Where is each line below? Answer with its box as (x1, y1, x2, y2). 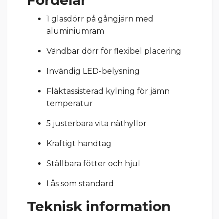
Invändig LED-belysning (46, 66, 140, 76)
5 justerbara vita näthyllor (46, 118, 147, 128)
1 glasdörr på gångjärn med (46, 14, 153, 23)
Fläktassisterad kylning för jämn (46, 86, 170, 96)
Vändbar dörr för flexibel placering (46, 46, 181, 56)
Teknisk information (27, 197, 171, 215)
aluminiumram (46, 26, 104, 36)
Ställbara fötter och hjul (46, 158, 140, 168)
